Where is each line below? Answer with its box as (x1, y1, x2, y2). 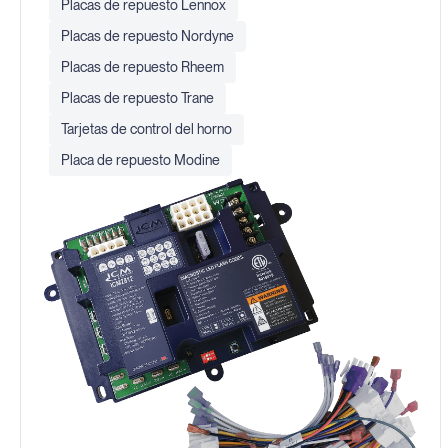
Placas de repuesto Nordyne (60, 27, 234, 44)
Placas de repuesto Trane (60, 89, 214, 106)
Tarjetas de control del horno (60, 120, 232, 137)
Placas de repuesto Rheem (60, 58, 224, 75)
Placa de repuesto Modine (60, 151, 220, 168)
